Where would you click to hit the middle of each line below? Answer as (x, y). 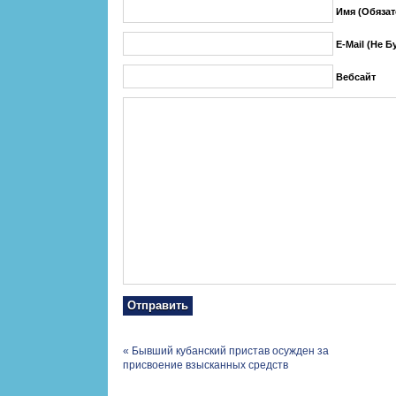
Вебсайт (355, 77)
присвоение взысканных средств (205, 365)
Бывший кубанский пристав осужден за (230, 351)
